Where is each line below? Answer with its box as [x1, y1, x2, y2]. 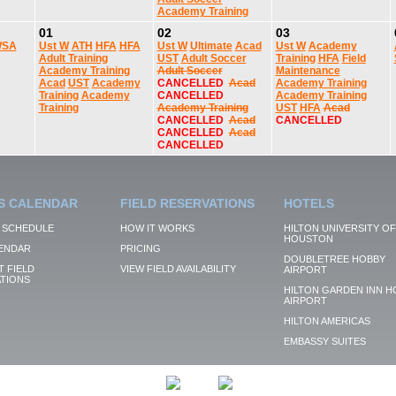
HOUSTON [283, 233, 333, 244]
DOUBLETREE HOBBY [283, 254, 385, 264]
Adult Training [38, 52, 108, 65]
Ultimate [189, 40, 232, 52]
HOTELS [283, 196, 334, 210]
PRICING [119, 243, 161, 254]
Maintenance [275, 65, 340, 77]
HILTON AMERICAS [283, 316, 370, 326]
